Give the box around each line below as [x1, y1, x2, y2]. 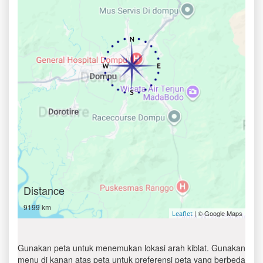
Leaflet [172, 209, 193, 218]
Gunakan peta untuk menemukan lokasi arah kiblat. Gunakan [18, 242, 245, 254]
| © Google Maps [193, 208, 242, 218]
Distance [23, 183, 65, 198]
